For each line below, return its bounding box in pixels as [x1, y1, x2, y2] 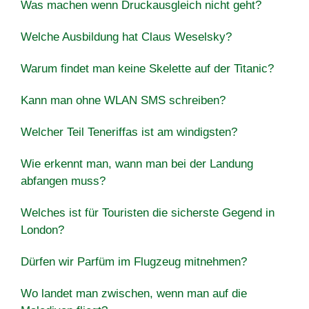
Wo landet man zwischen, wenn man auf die [21, 286, 247, 300]
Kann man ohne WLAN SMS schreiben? [21, 93, 226, 107]
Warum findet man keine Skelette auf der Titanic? [21, 61, 274, 75]
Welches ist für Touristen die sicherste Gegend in [21, 206, 275, 219]
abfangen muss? [21, 174, 106, 188]
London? [21, 223, 64, 237]
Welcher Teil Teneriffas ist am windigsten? [21, 125, 237, 139]
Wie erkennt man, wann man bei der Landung [21, 157, 253, 170]
